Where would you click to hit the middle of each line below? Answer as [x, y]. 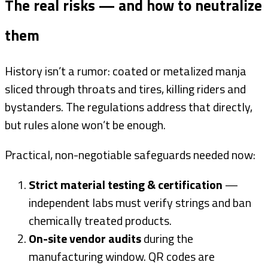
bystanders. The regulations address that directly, [129, 107]
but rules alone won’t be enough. [85, 125]
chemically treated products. [100, 221]
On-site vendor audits [85, 239]
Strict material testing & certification [126, 185]
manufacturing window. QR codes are [122, 257]
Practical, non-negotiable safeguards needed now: [130, 155]
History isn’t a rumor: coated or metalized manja [126, 71]
